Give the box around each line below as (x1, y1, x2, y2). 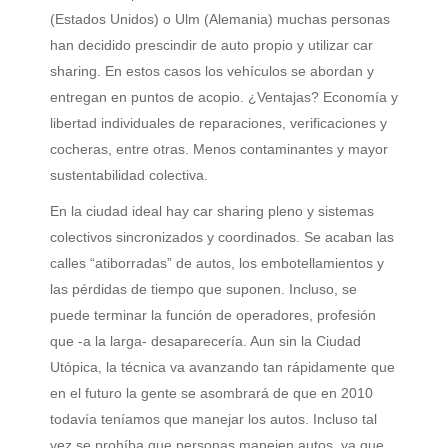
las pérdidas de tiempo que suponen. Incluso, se (50, 281, 357, 297)
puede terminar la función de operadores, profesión (50, 307, 376, 323)
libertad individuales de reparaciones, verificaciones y (50, 115, 387, 131)
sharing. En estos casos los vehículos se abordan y (50, 63, 374, 79)
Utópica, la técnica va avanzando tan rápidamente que (50, 359, 395, 375)
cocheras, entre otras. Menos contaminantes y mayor (50, 141, 388, 157)
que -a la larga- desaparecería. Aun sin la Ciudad (50, 333, 361, 349)
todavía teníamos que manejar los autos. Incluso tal (50, 411, 377, 427)
